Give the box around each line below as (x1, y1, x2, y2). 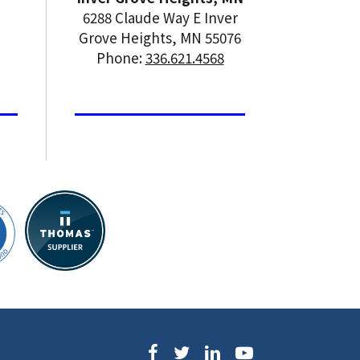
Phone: (96, 47, 145, 67)
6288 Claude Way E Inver (82, 6, 238, 27)
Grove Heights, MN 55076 (79, 27, 241, 47)
